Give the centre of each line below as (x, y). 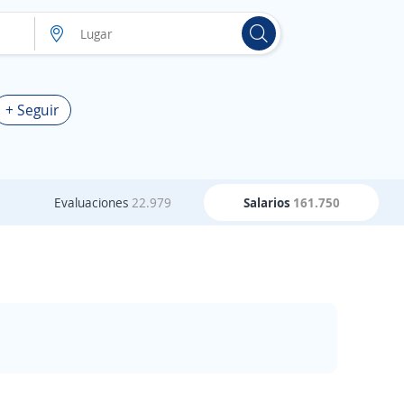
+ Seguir (32, 110)
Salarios (268, 202)
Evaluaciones (92, 202)
